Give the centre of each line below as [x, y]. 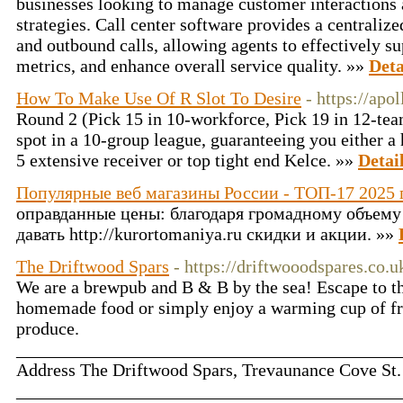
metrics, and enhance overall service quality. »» [193, 66]
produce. [48, 328]
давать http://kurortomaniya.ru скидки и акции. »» [207, 234]
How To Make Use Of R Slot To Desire [159, 98]
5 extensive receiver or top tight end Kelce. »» [187, 160]
